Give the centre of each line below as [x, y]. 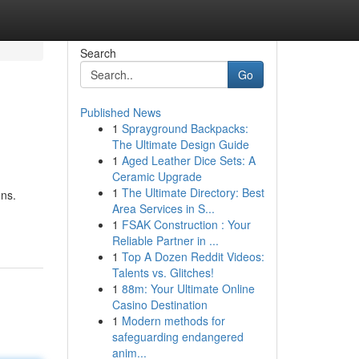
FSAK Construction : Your [186, 224]
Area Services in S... [163, 208]
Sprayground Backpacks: [185, 128]
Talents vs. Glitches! [163, 272]
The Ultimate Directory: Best [193, 192]
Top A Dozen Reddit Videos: [193, 256]
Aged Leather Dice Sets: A [188, 160]
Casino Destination [159, 305]
